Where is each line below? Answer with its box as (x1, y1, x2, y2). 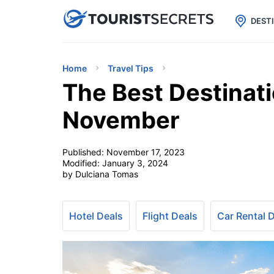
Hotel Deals (69, 210, 123, 222)
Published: (62, 147, 106, 157)
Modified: (62, 158, 102, 168)
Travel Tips (108, 63, 154, 73)
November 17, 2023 (106, 147, 185, 157)
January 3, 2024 (102, 158, 168, 168)
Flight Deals (143, 210, 198, 222)
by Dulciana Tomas (62, 169, 138, 179)
